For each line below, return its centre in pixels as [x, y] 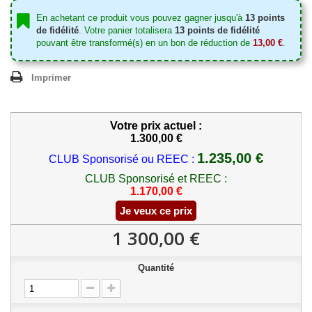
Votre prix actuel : [156, 126]
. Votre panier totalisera [127, 30]
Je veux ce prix [156, 211]
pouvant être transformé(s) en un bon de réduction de [145, 43]
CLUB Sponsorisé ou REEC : [122, 159]
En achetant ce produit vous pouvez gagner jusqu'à [141, 18]
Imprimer [51, 78]
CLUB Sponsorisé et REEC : [156, 179]
